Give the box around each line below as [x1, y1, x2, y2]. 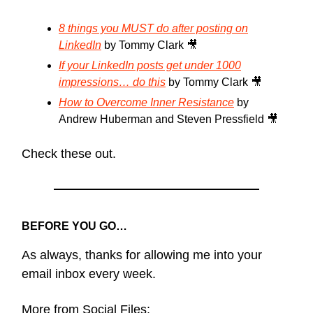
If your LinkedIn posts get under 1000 [59, 59, 241, 71]
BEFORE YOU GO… [22, 219, 127, 232]
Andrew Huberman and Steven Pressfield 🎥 [59, 112, 278, 125]
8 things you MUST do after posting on [59, 22, 248, 34]
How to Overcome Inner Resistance [59, 96, 234, 108]
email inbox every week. [22, 266, 156, 281]
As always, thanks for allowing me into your [22, 247, 262, 262]
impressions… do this [59, 75, 166, 88]
